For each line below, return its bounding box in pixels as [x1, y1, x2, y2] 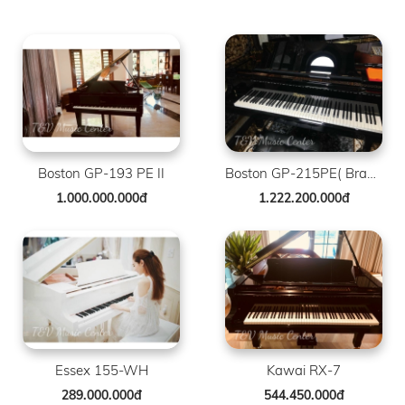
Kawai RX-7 [267, 361, 341, 379]
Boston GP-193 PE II [38, 165, 165, 183]
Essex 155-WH [54, 361, 148, 379]
